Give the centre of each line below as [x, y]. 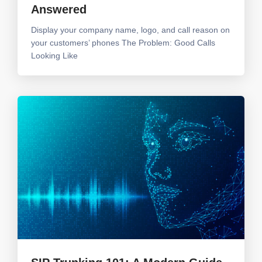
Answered [59, 10]
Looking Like [54, 56]
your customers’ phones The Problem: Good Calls [123, 43]
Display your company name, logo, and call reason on [130, 30]
